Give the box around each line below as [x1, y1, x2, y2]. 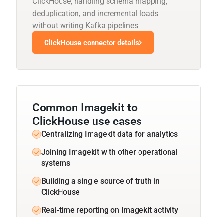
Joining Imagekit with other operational [41, 147, 178, 156]
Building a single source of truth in [41, 176, 160, 186]
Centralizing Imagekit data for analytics [41, 129, 178, 139]
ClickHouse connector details [44, 38, 139, 47]
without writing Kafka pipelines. [32, 20, 140, 30]
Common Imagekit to [32, 101, 138, 114]
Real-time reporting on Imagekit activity [41, 205, 178, 215]
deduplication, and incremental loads [32, 8, 158, 18]
